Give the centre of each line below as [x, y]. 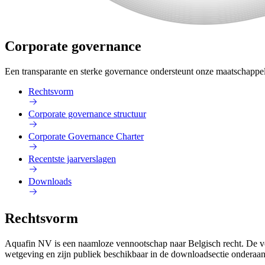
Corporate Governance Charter [86, 137]
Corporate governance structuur [87, 114]
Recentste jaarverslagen [72, 159]
